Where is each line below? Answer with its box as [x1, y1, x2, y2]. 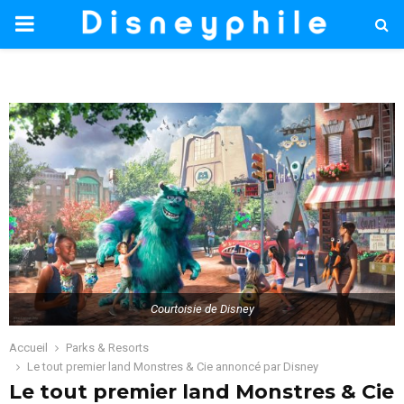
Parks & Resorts [66, 340, 149, 354]
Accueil [9, 340, 48, 354]
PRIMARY [14, 11, 106, 36]
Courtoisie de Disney [150, 301, 254, 316]
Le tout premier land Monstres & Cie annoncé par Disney [27, 359, 318, 373]
